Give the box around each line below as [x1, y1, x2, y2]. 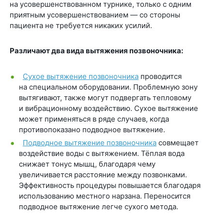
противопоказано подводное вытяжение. [18, 124, 165, 134]
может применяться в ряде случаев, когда [18, 114, 169, 124]
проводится [139, 71, 182, 81]
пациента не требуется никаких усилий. [10, 20, 152, 30]
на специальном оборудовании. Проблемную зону [18, 82, 198, 92]
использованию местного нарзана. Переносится [18, 191, 190, 201]
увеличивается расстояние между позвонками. [18, 170, 187, 180]
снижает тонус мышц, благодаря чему [18, 159, 155, 169]
